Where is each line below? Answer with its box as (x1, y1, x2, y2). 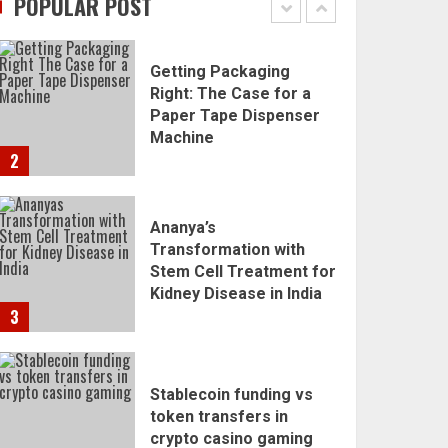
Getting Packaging (150, 62, 291, 82)
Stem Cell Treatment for (150, 262, 337, 282)
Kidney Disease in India (150, 284, 323, 304)
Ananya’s (150, 218, 217, 238)
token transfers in (150, 407, 289, 427)
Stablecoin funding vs (150, 385, 314, 405)
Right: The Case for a (150, 84, 312, 104)
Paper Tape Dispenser (150, 106, 321, 126)
